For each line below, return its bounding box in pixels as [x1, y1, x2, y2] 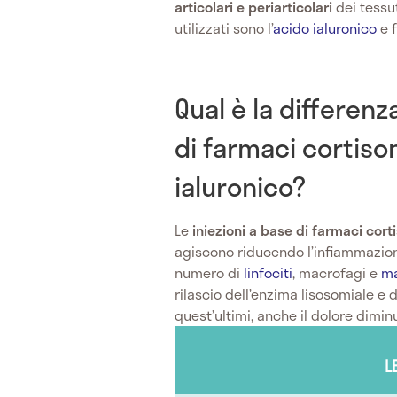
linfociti [244, 261, 292, 284]
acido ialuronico [273, 16, 377, 39]
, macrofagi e [292, 261, 381, 284]
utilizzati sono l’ [175, 16, 273, 39]
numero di [175, 261, 244, 284]
